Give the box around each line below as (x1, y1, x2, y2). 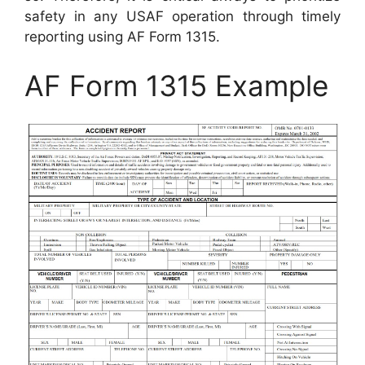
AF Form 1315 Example (24, 68, 328, 103)
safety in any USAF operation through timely (24, 8, 341, 24)
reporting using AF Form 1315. (24, 29, 220, 45)
